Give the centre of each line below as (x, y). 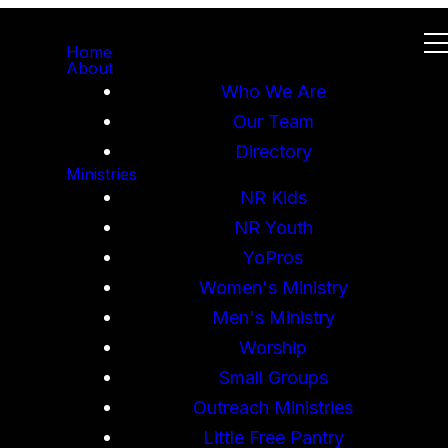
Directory (273, 150)
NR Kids (273, 196)
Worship (273, 346)
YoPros (273, 256)
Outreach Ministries (273, 406)
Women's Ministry (273, 286)
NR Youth (273, 226)
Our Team (273, 120)
